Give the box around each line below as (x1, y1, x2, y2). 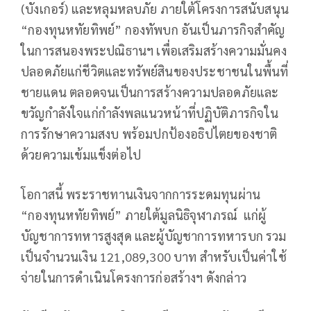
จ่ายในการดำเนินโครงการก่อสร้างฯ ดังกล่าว (21, 269, 246, 285)
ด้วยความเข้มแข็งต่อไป (21, 146, 142, 162)
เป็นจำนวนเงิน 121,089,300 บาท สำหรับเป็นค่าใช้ (21, 248, 287, 264)
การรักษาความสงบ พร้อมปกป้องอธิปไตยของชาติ (21, 125, 278, 142)
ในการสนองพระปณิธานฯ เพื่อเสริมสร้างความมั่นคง (21, 42, 287, 58)
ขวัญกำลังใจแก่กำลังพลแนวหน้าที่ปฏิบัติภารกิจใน (21, 104, 278, 121)
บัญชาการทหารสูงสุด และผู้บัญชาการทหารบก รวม (21, 227, 287, 244)
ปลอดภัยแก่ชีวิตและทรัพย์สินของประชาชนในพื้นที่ (21, 62, 289, 79)
